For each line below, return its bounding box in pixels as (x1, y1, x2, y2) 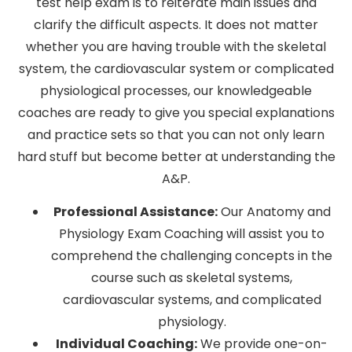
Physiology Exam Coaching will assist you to (59, 225, 324, 244)
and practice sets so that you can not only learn (27, 125, 324, 144)
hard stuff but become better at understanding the (16, 147, 335, 166)
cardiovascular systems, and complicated (62, 291, 321, 310)
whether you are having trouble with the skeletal (26, 37, 326, 56)
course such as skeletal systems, (91, 269, 292, 288)
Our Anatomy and (217, 203, 331, 222)
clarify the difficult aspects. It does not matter (34, 15, 318, 34)
